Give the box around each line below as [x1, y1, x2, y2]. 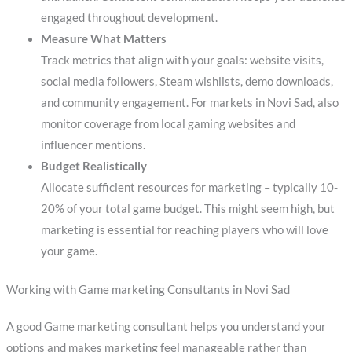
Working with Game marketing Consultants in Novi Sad [5, 282, 290, 296]
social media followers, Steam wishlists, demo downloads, [40, 74, 333, 88]
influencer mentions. [40, 137, 145, 152]
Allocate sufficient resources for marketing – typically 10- [40, 180, 338, 194]
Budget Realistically [40, 159, 147, 173]
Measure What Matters [40, 31, 167, 46]
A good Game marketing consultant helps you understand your [5, 319, 326, 333]
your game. [40, 244, 97, 258]
